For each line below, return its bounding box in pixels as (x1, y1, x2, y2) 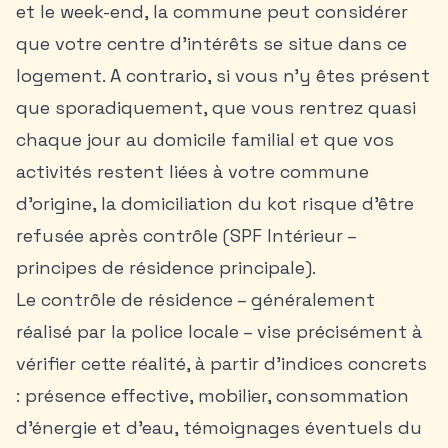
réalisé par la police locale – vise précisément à (16, 320, 422, 343)
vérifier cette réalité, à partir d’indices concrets (16, 352, 427, 375)
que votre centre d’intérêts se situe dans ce (16, 32, 407, 55)
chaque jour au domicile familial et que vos (16, 128, 394, 151)
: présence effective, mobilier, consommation (16, 384, 409, 407)
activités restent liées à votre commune (16, 160, 369, 183)
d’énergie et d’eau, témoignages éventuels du (16, 416, 422, 439)
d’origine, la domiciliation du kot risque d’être (16, 192, 414, 215)
